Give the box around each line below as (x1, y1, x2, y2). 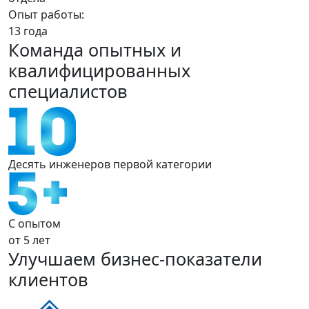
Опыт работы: (8, 7, 84, 22)
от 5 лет (8, 232, 50, 248)
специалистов (8, 79, 128, 103)
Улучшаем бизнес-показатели (8, 247, 262, 270)
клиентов (8, 268, 88, 291)
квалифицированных (8, 59, 190, 82)
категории (153, 157, 212, 172)
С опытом (8, 216, 61, 231)
